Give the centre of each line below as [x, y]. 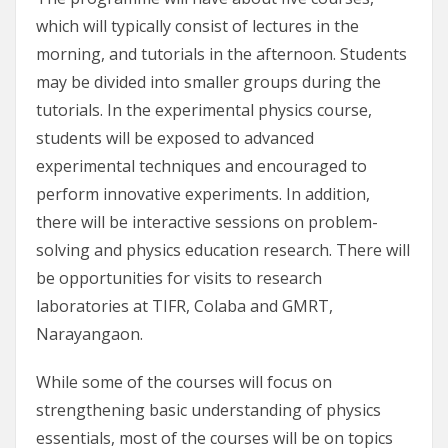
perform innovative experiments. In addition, [203, 194]
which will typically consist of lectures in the [197, 26]
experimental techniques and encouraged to [201, 166]
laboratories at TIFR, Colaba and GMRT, [184, 306]
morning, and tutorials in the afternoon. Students [221, 54]
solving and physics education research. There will [223, 250]
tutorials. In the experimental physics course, [204, 110]
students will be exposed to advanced [175, 138]
